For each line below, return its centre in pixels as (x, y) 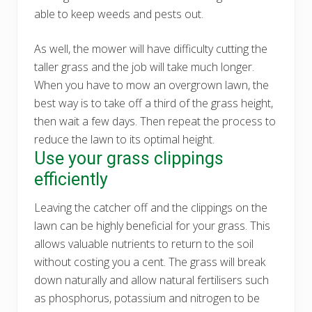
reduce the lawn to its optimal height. (124, 139)
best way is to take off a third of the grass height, (154, 103)
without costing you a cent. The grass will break (150, 262)
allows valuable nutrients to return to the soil (144, 243)
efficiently (71, 179)
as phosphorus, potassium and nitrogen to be (147, 298)
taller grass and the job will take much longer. (144, 67)
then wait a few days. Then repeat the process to (155, 121)
